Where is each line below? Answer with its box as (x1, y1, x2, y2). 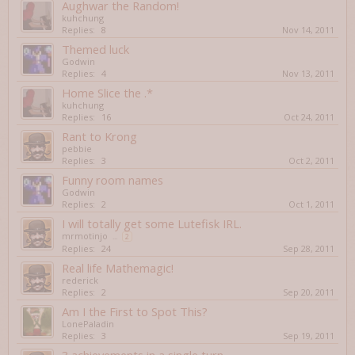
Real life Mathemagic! (62, 260, 174, 276)
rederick (62, 274, 98, 286)
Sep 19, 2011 (283, 330, 334, 342)
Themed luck (62, 41, 129, 57)
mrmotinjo (62, 230, 108, 242)
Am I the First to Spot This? (62, 303, 208, 319)
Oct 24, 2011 (284, 111, 334, 123)
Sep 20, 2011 (283, 286, 334, 298)
